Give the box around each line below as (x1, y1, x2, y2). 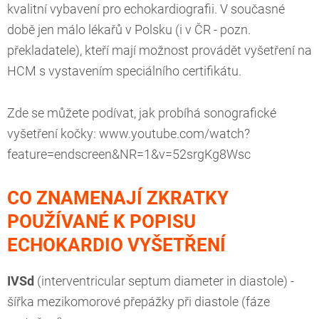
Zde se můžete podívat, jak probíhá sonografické (7, 106, 276, 121)
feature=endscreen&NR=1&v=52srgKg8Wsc (7, 147, 251, 162)
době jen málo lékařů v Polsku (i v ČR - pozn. (7, 23, 251, 38)
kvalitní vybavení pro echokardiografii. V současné (7, 2, 285, 17)
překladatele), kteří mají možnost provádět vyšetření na (7, 43, 312, 58)
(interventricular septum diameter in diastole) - (34, 274, 294, 289)
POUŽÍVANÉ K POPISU (7, 211, 196, 233)
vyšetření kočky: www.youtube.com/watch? (7, 127, 250, 142)
